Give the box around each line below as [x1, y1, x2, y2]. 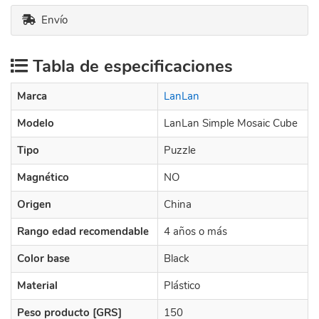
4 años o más [164, 224, 227, 239]
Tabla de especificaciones [28, 55, 233, 78]
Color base [17, 251, 70, 266]
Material [17, 278, 58, 293]
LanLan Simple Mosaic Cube [164, 116, 298, 130]
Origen [17, 197, 51, 211]
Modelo [17, 116, 54, 130]
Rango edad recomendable [17, 224, 149, 239]
